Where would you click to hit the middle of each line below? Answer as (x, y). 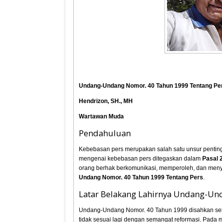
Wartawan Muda (102, 116)
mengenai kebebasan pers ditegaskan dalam (141, 159)
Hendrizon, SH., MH (106, 101)
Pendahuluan (105, 133)
